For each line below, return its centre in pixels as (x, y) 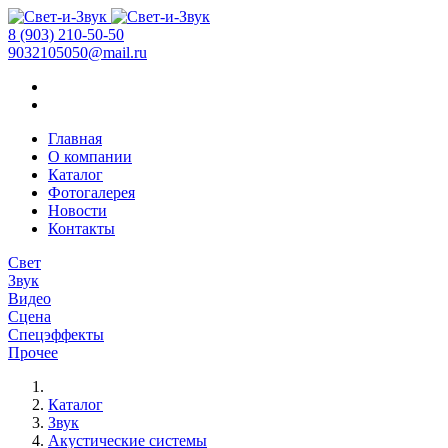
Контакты (81, 228)
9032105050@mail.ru (77, 52)
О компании (90, 156)
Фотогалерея (91, 192)
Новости (77, 210)
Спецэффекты (56, 334)
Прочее (33, 352)
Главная (75, 138)
